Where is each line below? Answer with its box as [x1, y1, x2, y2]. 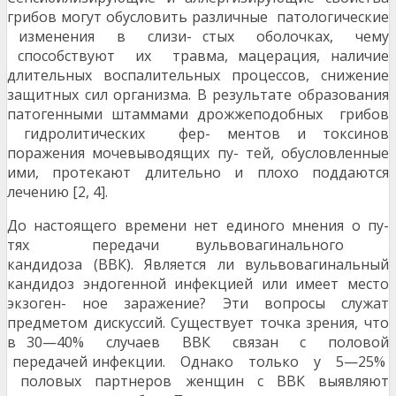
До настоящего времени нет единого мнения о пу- [7, 216, 389, 236]
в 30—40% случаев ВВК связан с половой [7, 332, 389, 353]
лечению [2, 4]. [7, 182, 108, 202]
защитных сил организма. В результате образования [7, 85, 389, 105]
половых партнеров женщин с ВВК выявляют [7, 371, 389, 392]
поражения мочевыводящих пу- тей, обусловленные [7, 143, 389, 164]
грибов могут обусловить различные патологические [7, 7, 389, 27]
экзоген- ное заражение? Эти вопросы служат [7, 293, 389, 314]
